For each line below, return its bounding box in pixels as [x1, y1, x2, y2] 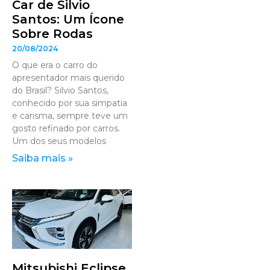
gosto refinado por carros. [12, 122, 120, 134]
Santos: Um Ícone [12, 11, 124, 27]
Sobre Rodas [12, 26, 93, 41]
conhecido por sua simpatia [12, 97, 127, 108]
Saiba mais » [12, 152, 73, 164]
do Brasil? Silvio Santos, [12, 84, 108, 96]
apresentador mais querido [12, 72, 125, 83]
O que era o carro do [12, 59, 98, 71]
